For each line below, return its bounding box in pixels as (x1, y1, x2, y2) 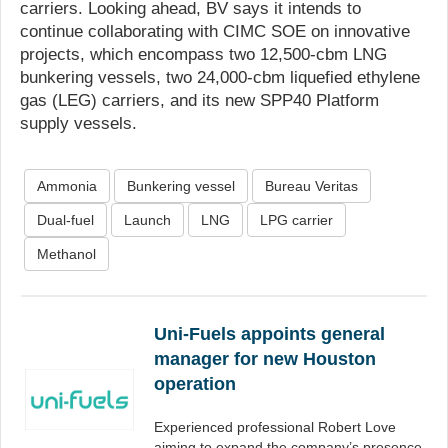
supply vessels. (20, 114, 137, 132)
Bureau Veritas (265, 178, 358, 194)
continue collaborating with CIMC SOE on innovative (20, 22, 410, 40)
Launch (124, 212, 171, 228)
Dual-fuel (37, 212, 94, 228)
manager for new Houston (154, 349, 376, 369)
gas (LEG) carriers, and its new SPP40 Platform (20, 91, 379, 109)
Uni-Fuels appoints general (154, 324, 385, 344)
